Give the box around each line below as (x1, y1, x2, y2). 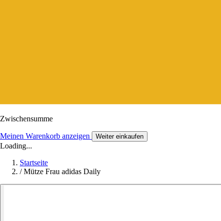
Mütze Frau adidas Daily (24, 167, 101, 176)
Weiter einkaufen (96, 132, 144, 140)
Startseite (20, 158, 48, 167)
